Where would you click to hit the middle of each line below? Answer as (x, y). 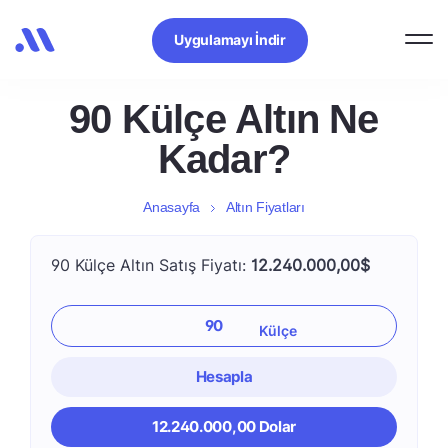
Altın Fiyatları (265, 207)
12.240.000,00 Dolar (224, 426)
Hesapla (224, 376)
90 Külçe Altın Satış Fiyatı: (151, 265)
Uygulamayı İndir (230, 39)
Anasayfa (171, 207)
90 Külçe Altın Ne (224, 119)
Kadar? (224, 159)
